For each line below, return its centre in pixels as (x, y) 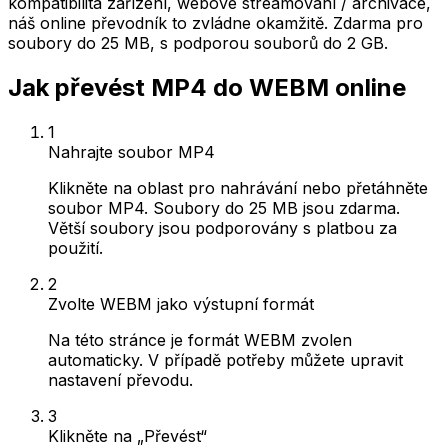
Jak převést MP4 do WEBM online (207, 87)
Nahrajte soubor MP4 (131, 151)
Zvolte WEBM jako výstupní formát (181, 303)
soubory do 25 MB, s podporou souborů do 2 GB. (198, 43)
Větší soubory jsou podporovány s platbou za (222, 227)
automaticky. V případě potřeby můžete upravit (225, 359)
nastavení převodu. (120, 379)
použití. (75, 247)
